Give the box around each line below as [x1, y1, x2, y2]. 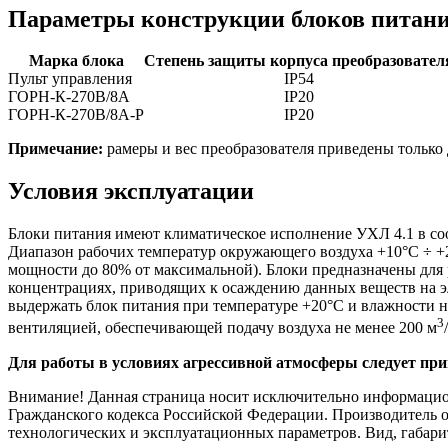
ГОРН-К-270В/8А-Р [8, 106, 144, 124]
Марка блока [28, 52, 124, 70]
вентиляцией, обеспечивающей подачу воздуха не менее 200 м [8, 319, 437, 337]
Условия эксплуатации [8, 178, 254, 205]
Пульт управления [8, 70, 132, 88]
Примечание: [8, 140, 103, 158]
